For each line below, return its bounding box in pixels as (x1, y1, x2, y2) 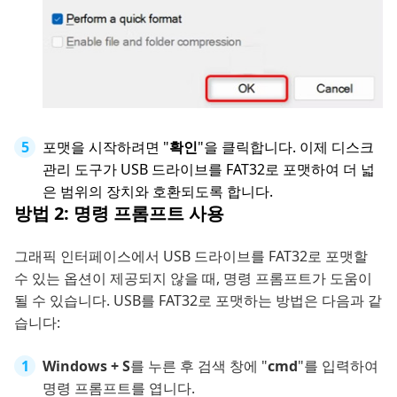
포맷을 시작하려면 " (43, 136, 169, 157)
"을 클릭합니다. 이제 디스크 (198, 136, 374, 157)
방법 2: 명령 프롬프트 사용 (14, 200, 224, 225)
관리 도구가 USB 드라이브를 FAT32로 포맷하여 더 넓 (43, 159, 375, 179)
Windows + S (43, 355, 130, 376)
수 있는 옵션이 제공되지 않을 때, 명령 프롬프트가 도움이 (14, 268, 372, 288)
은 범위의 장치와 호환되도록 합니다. (43, 181, 273, 201)
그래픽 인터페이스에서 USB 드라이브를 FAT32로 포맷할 (14, 245, 368, 266)
